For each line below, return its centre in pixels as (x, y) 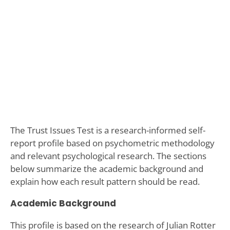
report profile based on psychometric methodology (112, 143)
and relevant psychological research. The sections (108, 156)
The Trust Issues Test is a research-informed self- (108, 130)
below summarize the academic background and (107, 168)
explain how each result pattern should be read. (105, 181)
